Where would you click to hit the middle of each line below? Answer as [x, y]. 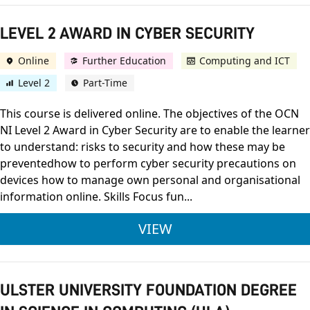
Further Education [124, 61]
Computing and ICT [245, 61]
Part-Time [105, 83]
